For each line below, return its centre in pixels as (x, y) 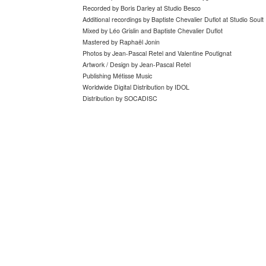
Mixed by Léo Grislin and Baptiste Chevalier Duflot (153, 31)
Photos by (97, 53)
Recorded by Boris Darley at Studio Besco (142, 8)
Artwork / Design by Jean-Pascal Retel (137, 65)
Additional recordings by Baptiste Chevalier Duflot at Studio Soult (173, 20)
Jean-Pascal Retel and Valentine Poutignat (172, 53)
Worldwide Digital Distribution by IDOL (136, 87)
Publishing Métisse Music (117, 76)
